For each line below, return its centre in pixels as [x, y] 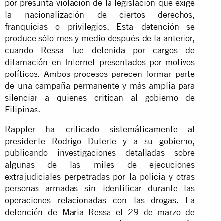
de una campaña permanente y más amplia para [100, 85]
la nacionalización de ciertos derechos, [100, 14]
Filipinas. [23, 109]
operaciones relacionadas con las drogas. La [100, 200]
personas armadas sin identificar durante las [100, 188]
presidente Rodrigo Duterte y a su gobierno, [100, 141]
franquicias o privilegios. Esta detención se [100, 26]
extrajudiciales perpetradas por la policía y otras [100, 176]
